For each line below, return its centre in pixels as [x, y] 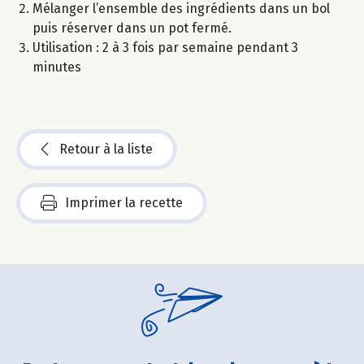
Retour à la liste [106, 149]
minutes [57, 67]
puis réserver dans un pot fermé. [132, 28]
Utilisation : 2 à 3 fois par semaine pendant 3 [165, 47]
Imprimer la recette [124, 202]
